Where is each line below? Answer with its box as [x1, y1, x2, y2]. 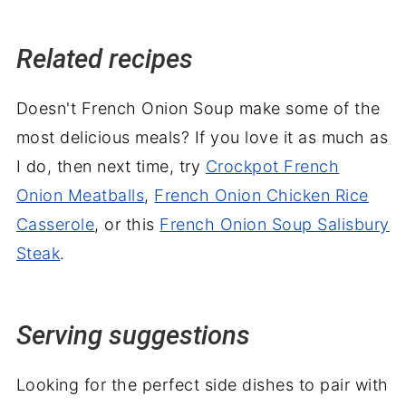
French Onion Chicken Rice [154, 185, 369, 205]
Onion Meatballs [15, 185, 145, 205]
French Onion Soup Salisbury [159, 214, 390, 234]
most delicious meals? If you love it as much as [15, 127, 389, 147]
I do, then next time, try [15, 156, 206, 176]
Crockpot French [205, 156, 340, 176]
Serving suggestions [15, 319, 250, 351]
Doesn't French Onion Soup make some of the [15, 98, 381, 118]
